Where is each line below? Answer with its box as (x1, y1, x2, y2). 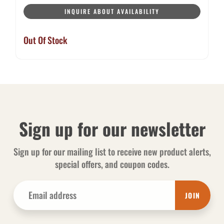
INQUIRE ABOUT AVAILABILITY (64, 7, 159, 16)
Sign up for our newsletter (18, 115, 205, 142)
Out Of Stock (23, 33, 67, 47)
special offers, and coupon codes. (54, 157, 169, 171)
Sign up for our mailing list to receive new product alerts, (13, 145, 211, 158)
